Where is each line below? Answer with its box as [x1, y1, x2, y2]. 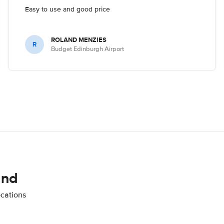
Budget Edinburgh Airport [51, 44, 124, 53]
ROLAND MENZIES [51, 34, 107, 44]
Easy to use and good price [25, 4, 110, 13]
